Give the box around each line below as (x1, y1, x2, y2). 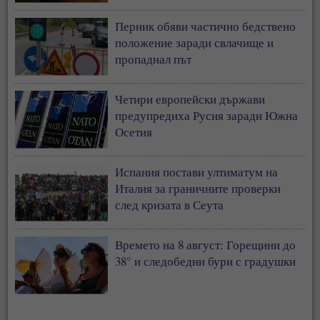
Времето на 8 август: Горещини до (115, 236, 296, 253)
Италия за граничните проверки (115, 179, 281, 196)
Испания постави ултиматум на (115, 163, 279, 180)
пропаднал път (115, 50, 192, 67)
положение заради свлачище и (115, 34, 274, 51)
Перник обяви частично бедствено (115, 17, 296, 34)
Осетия (115, 123, 153, 140)
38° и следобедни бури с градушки (115, 252, 296, 269)
